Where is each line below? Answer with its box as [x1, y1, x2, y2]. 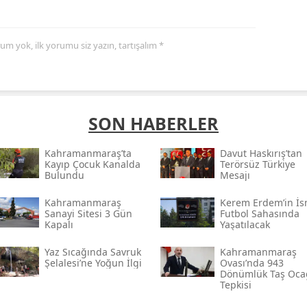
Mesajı [219, 169, 250, 182]
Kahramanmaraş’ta [44, 147, 132, 160]
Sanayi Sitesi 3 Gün [44, 207, 132, 221]
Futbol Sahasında [219, 207, 299, 221]
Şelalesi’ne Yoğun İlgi [44, 256, 142, 270]
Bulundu [44, 169, 84, 182]
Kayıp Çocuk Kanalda [44, 158, 140, 171]
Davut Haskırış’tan [219, 147, 302, 160]
